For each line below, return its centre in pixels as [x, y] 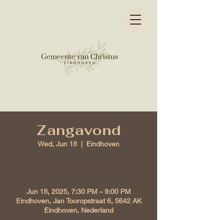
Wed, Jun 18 [57, 144]
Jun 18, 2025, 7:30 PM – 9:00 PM [79, 191]
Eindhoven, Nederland [79, 210]
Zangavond [79, 130]
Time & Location [79, 172]
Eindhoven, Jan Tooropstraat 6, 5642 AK [79, 201]
